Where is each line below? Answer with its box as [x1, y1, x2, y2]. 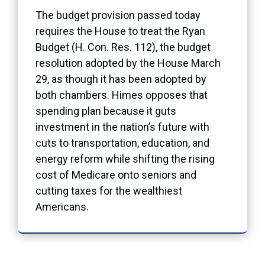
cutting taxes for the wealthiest [35, 184, 182, 197]
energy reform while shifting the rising [35, 152, 215, 165]
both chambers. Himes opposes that [35, 88, 208, 101]
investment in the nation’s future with [35, 120, 209, 133]
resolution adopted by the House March [35, 56, 221, 69]
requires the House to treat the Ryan [35, 24, 205, 37]
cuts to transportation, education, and [35, 136, 209, 149]
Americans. [35, 200, 89, 213]
